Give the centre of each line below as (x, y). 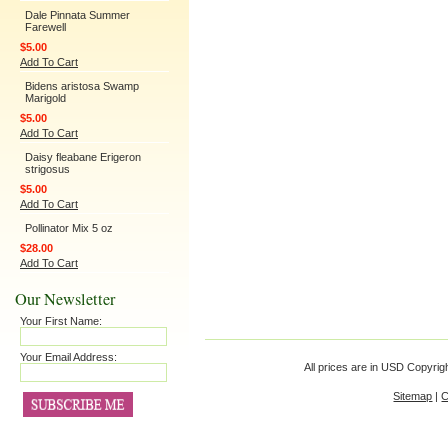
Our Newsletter (65, 299)
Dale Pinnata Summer (77, 15)
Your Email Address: (68, 357)
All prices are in (342, 367)
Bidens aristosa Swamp (82, 86)
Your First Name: (61, 321)
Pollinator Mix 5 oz (69, 228)
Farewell (45, 27)
